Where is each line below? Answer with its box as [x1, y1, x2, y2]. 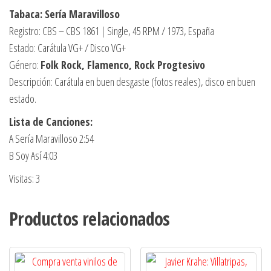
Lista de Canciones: [9, 114, 93, 129]
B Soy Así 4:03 [9, 148, 57, 163]
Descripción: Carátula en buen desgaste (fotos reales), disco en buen [9, 74, 255, 89]
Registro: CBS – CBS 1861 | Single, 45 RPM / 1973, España [9, 23, 214, 38]
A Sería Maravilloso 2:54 [9, 131, 94, 146]
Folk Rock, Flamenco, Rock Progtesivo [41, 57, 205, 72]
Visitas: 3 [9, 171, 40, 186]
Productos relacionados [9, 206, 170, 231]
